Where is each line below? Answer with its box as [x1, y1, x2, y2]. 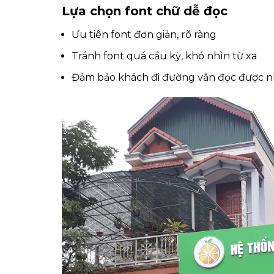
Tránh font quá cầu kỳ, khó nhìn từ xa [71, 50, 257, 62]
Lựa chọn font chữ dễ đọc [61, 4, 228, 19]
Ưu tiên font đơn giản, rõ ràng [71, 29, 217, 41]
